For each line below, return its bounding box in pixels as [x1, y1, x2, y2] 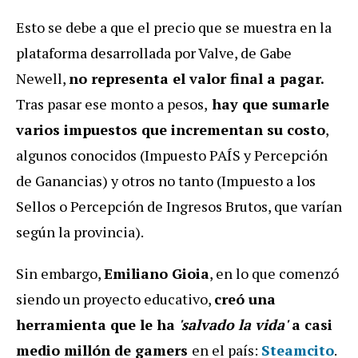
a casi [288, 314, 332, 334]
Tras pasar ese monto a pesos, [16, 93, 208, 113]
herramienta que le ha [16, 314, 175, 334]
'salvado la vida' [175, 314, 288, 334]
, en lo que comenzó [209, 263, 339, 283]
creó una [214, 288, 276, 308]
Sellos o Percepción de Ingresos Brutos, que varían [16, 196, 342, 216]
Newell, [16, 68, 69, 88]
